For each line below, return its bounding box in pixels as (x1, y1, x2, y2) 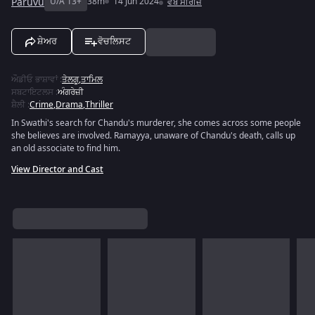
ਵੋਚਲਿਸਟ (98, 36, 131, 46)
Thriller (85, 98, 113, 111)
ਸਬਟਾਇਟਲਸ (11, 86, 53, 98)
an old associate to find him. (11, 142, 120, 155)
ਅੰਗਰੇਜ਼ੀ (58, 86, 84, 98)
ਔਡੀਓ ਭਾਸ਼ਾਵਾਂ (11, 73, 58, 86)
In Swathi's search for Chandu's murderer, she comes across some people (11, 117, 301, 129)
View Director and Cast (11, 163, 103, 176)
